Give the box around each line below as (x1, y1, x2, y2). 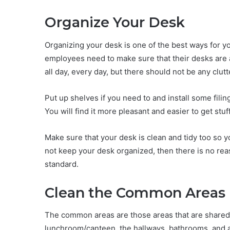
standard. (45, 159, 79, 169)
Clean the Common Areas (45, 184, 225, 201)
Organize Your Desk (45, 14, 185, 31)
